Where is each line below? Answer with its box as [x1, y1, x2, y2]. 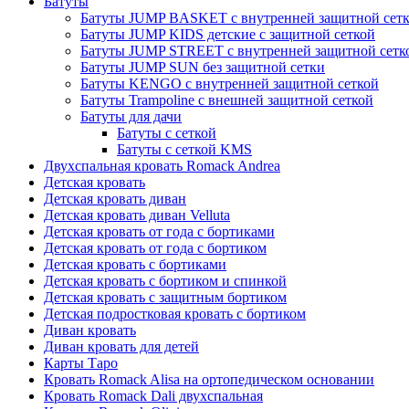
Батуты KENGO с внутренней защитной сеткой [80, 76, 379, 92]
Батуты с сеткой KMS [117, 142, 252, 158]
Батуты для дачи [80, 109, 182, 125]
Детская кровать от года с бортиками [44, 224, 275, 240]
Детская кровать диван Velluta [44, 207, 230, 224]
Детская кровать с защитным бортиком [44, 289, 287, 306]
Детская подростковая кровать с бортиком [44, 306, 306, 322]
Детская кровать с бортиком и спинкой [44, 273, 287, 289]
